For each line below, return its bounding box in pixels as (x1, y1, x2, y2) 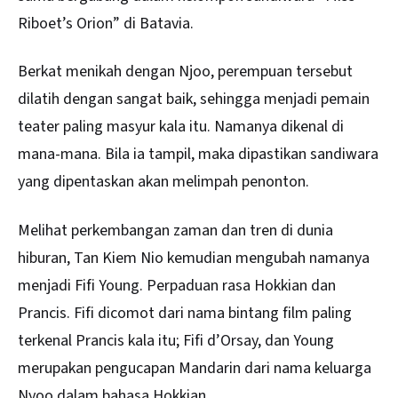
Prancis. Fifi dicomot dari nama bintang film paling (18, 301, 352, 324)
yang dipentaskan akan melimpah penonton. (18, 171, 309, 194)
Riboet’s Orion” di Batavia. (18, 12, 194, 35)
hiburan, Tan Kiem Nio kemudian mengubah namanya (18, 246, 370, 269)
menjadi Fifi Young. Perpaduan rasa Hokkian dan (18, 274, 336, 297)
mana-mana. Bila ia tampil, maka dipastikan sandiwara (18, 143, 378, 166)
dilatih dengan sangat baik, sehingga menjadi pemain (18, 88, 370, 111)
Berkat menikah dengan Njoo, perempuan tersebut (18, 60, 353, 84)
